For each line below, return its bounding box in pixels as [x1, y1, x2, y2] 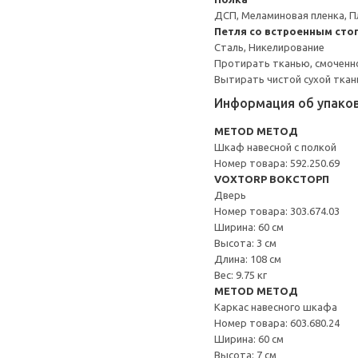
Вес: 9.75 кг [214, 269, 267, 280]
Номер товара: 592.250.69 [214, 157, 340, 169]
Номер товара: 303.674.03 [214, 205, 340, 217]
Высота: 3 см [214, 237, 276, 249]
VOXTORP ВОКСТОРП [214, 173, 329, 185]
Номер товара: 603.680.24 [214, 317, 340, 328]
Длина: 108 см [214, 253, 281, 265]
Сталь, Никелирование [214, 42, 324, 53]
